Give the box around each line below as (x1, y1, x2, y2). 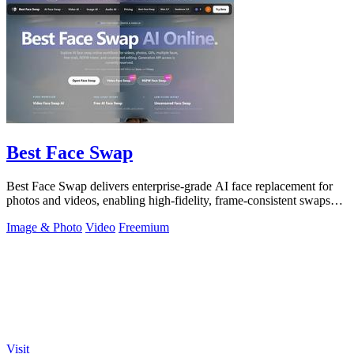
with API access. (6, 208, 90, 222)
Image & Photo (6, 220, 82, 235)
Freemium (119, 220, 169, 235)
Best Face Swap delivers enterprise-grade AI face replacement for (6, 179, 333, 194)
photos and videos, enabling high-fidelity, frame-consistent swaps (6, 194, 330, 208)
